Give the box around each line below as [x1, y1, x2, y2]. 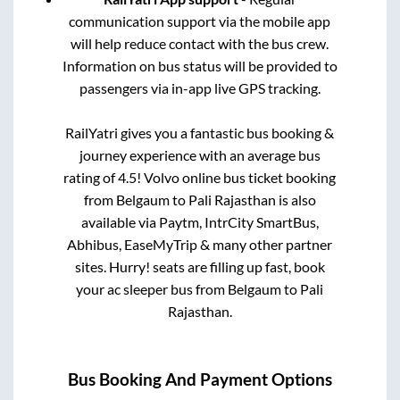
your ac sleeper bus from [76, 280, 229, 298]
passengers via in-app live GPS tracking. [79, 79, 321, 97]
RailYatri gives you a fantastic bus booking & [65, 124, 335, 142]
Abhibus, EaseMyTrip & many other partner [67, 236, 333, 254]
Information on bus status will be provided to [62, 57, 337, 75]
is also [275, 191, 316, 209]
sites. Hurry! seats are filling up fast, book [74, 258, 325, 276]
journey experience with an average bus [79, 146, 321, 164]
